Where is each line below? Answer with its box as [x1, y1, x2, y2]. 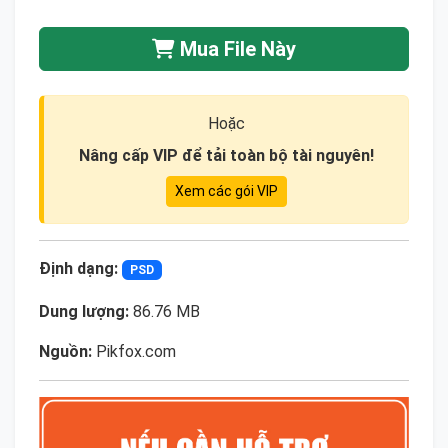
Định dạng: [39, 258, 118, 278]
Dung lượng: [39, 302, 129, 322]
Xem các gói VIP [174, 182, 278, 199]
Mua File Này [175, 36, 296, 61]
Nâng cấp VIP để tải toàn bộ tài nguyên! [78, 145, 374, 165]
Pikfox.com [92, 342, 176, 362]
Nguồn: [39, 342, 92, 362]
